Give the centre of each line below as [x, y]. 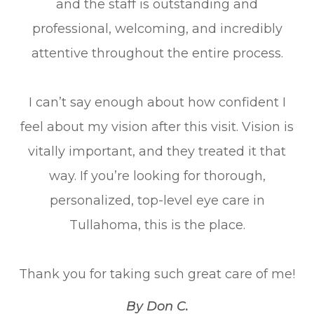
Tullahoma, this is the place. [157, 225]
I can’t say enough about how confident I [157, 103]
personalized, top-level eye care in [157, 201]
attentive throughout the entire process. [157, 54]
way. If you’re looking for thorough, [157, 176]
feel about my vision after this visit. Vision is [157, 127]
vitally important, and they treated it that [157, 152]
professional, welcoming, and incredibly [157, 29]
